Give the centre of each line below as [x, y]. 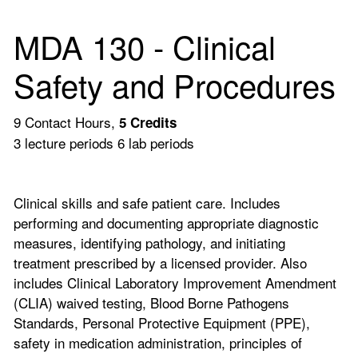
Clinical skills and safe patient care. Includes [147, 203]
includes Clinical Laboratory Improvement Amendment [175, 282]
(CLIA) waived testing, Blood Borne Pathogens [151, 302]
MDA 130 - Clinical [145, 46]
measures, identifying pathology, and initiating [149, 243]
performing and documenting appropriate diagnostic [166, 223]
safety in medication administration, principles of [158, 342]
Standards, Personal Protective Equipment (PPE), [162, 322]
